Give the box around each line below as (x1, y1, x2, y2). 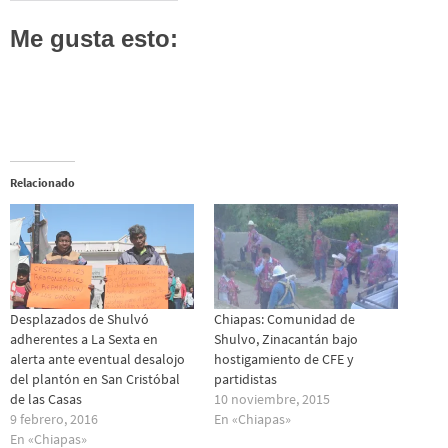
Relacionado (10, 175, 75, 191)
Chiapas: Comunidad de (214, 310, 355, 329)
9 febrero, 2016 (10, 410, 98, 429)
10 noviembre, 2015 (214, 390, 330, 409)
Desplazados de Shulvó (10, 310, 149, 329)
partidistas (214, 370, 277, 389)
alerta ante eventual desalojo (10, 350, 185, 369)
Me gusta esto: (10, 25, 178, 53)
